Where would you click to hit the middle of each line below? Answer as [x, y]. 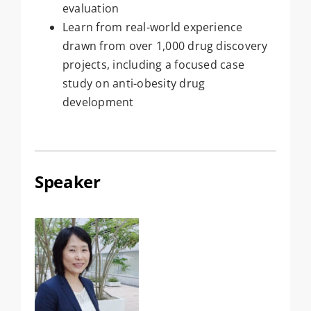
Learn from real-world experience [152, 27]
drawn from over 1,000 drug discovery [165, 46]
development [98, 102]
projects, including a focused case [153, 65]
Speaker [67, 182]
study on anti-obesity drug [134, 84]
